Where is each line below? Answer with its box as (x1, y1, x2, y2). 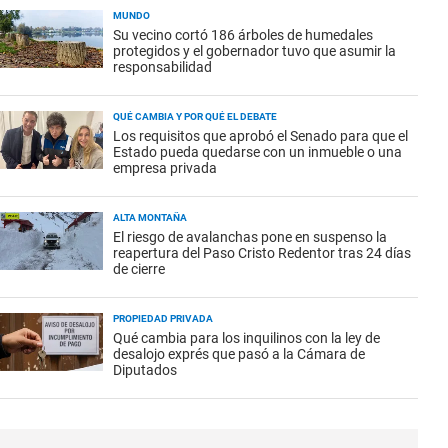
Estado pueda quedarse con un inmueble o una (113, 144, 402, 160)
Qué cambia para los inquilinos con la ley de (113, 330, 380, 346)
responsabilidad (113, 59, 212, 75)
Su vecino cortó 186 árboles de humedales (113, 27, 373, 43)
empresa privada (113, 160, 217, 176)
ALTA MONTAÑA (113, 212, 187, 223)
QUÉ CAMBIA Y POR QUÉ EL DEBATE (113, 111, 277, 122)
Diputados (113, 362, 177, 378)
